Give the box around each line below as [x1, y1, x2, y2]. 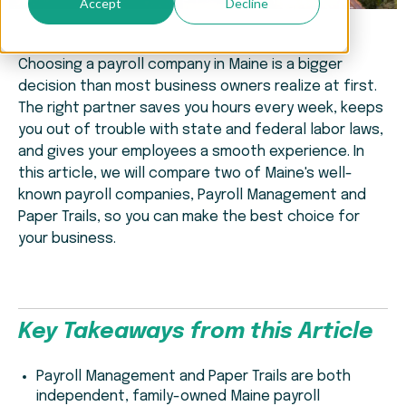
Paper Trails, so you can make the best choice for [18, 209, 360, 226]
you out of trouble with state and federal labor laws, [18, 122, 383, 139]
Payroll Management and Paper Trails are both [36, 369, 351, 385]
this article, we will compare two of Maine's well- [18, 166, 353, 182]
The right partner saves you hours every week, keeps [18, 101, 383, 117]
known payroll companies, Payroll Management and [18, 188, 366, 204]
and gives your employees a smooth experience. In [18, 144, 364, 160]
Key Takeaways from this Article [18, 321, 373, 344]
